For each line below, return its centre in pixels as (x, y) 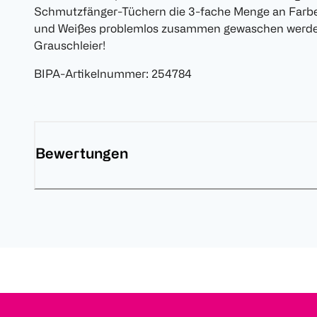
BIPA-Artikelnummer (90, 74)
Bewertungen (82, 154)
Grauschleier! (70, 46)
